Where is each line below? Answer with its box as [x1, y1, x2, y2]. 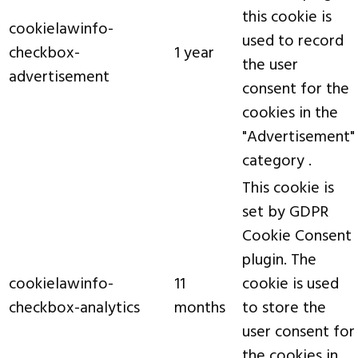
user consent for [242, 320, 355, 346]
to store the [242, 296, 326, 322]
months [174, 296, 225, 322]
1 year [174, 41, 214, 67]
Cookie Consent [242, 224, 352, 250]
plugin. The [242, 248, 316, 274]
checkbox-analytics [9, 296, 140, 322]
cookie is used [242, 272, 339, 298]
